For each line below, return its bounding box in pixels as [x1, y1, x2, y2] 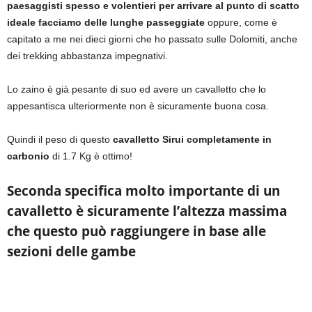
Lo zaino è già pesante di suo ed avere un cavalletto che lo [7, 83, 266, 95]
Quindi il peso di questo [7, 133, 110, 145]
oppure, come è [205, 16, 277, 28]
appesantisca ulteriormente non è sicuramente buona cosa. [7, 100, 269, 111]
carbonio [7, 150, 52, 162]
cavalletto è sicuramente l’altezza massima [7, 201, 287, 220]
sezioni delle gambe [7, 242, 136, 260]
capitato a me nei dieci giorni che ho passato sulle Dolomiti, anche [7, 33, 297, 45]
